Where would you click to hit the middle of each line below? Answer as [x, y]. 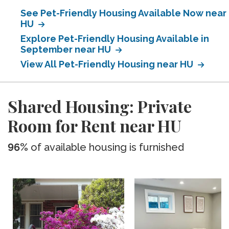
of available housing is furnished [106, 147]
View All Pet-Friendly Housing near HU [108, 64]
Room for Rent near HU [95, 125]
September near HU [67, 49]
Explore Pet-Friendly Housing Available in [115, 39]
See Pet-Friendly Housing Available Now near [123, 13]
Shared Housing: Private [100, 106]
